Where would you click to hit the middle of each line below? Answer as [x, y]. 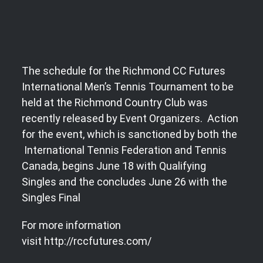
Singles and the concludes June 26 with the [124, 182]
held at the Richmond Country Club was [115, 102]
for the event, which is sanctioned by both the [129, 134]
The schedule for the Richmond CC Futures [124, 71]
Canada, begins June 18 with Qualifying [114, 166]
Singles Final [51, 198]
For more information [71, 225]
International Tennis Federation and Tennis [124, 150]
